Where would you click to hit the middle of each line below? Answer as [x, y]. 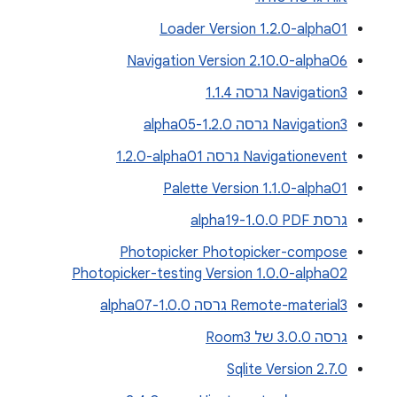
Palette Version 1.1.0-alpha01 [255, 189]
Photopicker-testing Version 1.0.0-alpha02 [210, 274]
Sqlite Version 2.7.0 [287, 370]
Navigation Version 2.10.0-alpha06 [237, 61]
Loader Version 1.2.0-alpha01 [253, 29]
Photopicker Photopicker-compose [234, 253]
